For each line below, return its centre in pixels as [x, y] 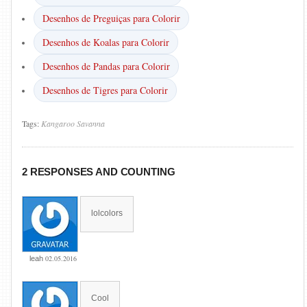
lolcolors [107, 213]
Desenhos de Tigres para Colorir [105, 90]
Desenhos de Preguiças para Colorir [111, 18]
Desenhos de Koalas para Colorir [106, 42]
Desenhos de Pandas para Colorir [106, 66]
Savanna [91, 123]
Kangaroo [58, 123]
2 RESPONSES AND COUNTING [99, 172]
